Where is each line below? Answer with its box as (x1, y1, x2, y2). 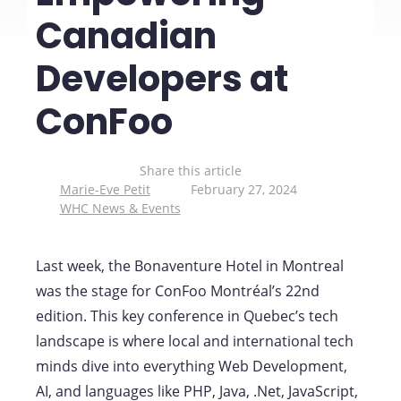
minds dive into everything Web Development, (36, 355, 347, 376)
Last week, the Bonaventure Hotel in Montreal (36, 255, 344, 276)
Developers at (36, 53, 288, 104)
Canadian (36, 10, 217, 61)
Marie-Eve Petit (59, 180, 150, 198)
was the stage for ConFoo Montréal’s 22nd (36, 280, 320, 301)
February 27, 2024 (191, 180, 297, 198)
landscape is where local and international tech (36, 330, 354, 351)
